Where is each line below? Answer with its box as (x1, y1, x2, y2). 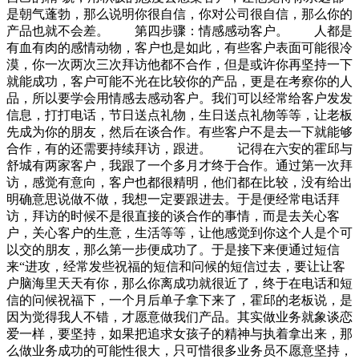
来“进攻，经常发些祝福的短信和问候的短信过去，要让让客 (6, 260, 345, 274)
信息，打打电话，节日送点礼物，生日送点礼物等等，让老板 (6, 108, 353, 123)
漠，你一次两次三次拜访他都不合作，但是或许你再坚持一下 (6, 58, 353, 72)
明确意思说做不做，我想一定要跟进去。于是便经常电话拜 (6, 192, 340, 207)
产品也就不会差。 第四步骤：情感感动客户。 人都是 (6, 24, 353, 38)
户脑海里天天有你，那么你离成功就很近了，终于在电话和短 (6, 276, 353, 291)
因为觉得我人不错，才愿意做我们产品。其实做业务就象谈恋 (6, 310, 353, 325)
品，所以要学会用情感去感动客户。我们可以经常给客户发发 (6, 91, 353, 106)
